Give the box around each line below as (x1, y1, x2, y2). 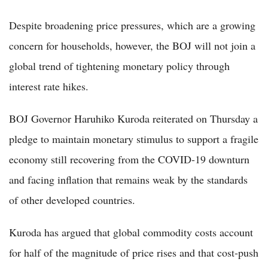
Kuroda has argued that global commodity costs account (9, 225, 253, 240)
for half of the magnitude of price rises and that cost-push (9, 245, 258, 260)
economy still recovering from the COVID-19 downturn (9, 152, 249, 167)
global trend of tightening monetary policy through (9, 59, 230, 74)
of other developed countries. (9, 193, 135, 208)
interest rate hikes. (9, 79, 89, 94)
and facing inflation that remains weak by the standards (9, 172, 248, 187)
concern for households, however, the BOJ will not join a (9, 38, 255, 53)
